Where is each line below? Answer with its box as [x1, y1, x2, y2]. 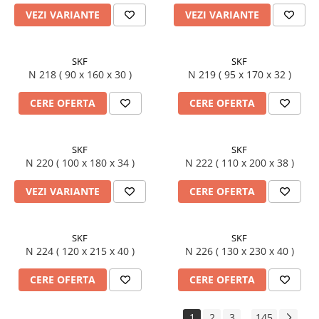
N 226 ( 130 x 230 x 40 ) [215, 244, 294, 258]
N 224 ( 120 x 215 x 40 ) [56, 244, 135, 258]
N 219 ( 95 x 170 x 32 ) [218, 67, 291, 81]
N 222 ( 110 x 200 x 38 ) [215, 155, 294, 169]
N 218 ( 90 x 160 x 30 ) [58, 67, 132, 81]
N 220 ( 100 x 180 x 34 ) [56, 155, 135, 169]
